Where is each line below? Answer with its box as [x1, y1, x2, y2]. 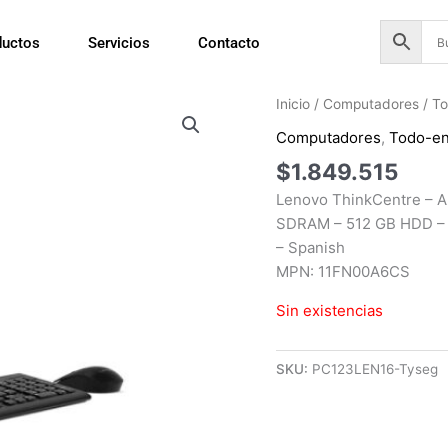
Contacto [198, 34, 261, 52]
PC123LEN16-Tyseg [312, 361, 439, 378]
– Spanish [276, 238, 346, 258]
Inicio [276, 96, 311, 113]
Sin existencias [276, 301, 384, 321]
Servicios [88, 34, 151, 52]
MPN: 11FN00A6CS [276, 262, 411, 282]
